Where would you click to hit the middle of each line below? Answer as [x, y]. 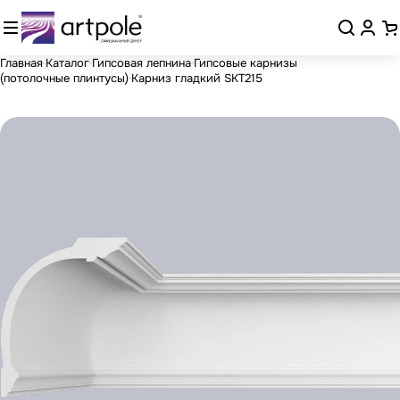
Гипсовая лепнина [142, 62]
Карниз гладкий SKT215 [197, 78]
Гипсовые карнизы [246, 62]
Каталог [67, 62]
